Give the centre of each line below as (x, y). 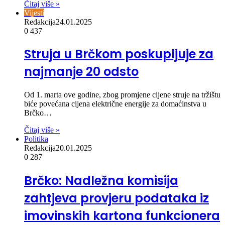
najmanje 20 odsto (81, 72)
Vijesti (34, 13)
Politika (36, 139)
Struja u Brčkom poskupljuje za (119, 54)
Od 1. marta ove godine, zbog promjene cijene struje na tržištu (122, 95)
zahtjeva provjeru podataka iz (117, 198)
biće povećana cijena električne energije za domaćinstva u (115, 104)
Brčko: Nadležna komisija (101, 181)
